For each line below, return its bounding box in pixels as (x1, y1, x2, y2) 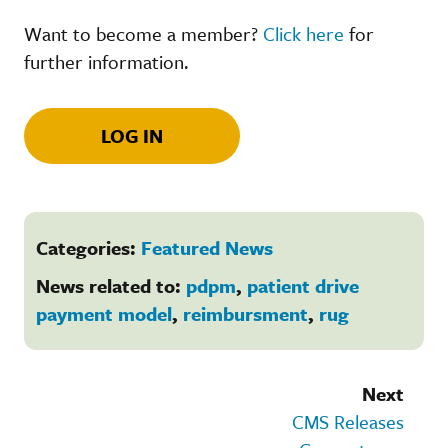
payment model (36, 299, 172, 327)
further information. (24, 47, 188, 75)
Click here (263, 19, 344, 47)
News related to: (36, 271, 186, 299)
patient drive (247, 271, 359, 299)
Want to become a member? (24, 19, 263, 47)
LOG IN (101, 121, 163, 149)
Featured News (141, 233, 273, 261)
